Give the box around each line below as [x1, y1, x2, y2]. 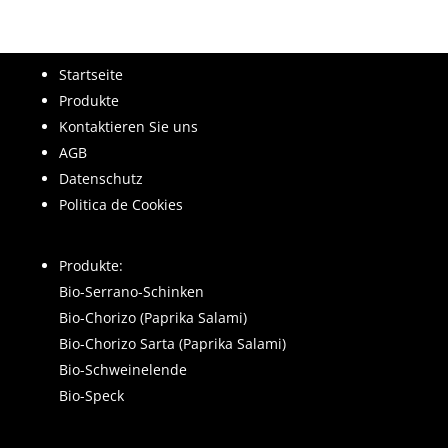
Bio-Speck [58, 386, 124, 405]
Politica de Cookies [58, 195, 183, 214]
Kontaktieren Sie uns [58, 117, 198, 136]
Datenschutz [58, 169, 143, 188]
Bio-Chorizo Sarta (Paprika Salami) [58, 334, 286, 353]
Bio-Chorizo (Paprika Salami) [58, 308, 247, 327]
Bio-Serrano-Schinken [58, 282, 204, 301]
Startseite [58, 65, 123, 84]
